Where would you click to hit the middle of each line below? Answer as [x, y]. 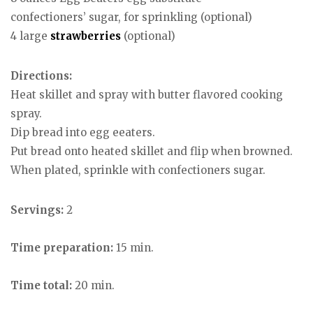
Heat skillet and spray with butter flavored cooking [147, 94]
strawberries [86, 36]
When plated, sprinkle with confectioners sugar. [138, 170]
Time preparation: [62, 247]
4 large [30, 36]
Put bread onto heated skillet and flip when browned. [152, 151]
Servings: [38, 210]
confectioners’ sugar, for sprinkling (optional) [131, 17]
